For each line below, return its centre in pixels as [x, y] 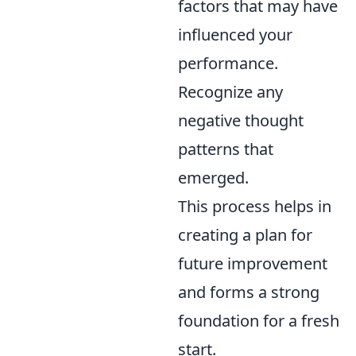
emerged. [213, 178]
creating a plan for [245, 235]
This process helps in [255, 207]
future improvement [253, 264]
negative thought [241, 121]
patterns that [226, 149]
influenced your [235, 35]
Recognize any [230, 92]
